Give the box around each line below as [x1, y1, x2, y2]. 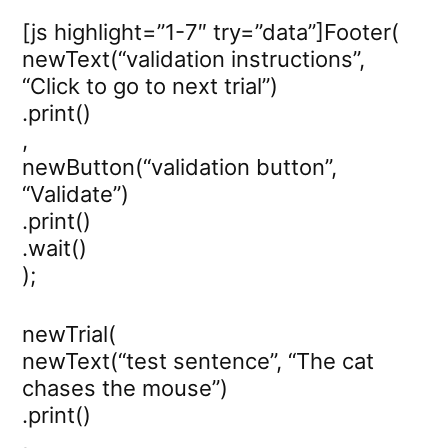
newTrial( [22, 320, 116, 347]
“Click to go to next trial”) [22, 72, 278, 99]
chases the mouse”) [22, 374, 228, 401]
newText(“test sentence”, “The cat [22, 347, 374, 374]
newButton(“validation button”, [22, 153, 337, 180]
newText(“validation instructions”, [22, 45, 365, 72]
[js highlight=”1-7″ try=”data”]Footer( [22, 18, 399, 45]
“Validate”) [22, 180, 129, 207]
